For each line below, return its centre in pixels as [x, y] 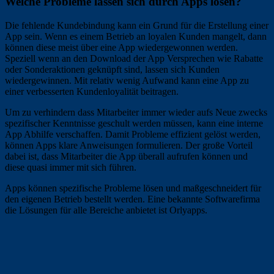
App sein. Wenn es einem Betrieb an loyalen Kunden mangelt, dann [136, 37]
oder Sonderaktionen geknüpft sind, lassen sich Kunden [112, 70]
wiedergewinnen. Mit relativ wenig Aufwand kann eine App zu [127, 81]
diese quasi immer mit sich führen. [71, 168]
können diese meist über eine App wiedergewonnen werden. [121, 48]
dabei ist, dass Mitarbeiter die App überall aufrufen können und [126, 157]
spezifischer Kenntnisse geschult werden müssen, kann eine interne [134, 124]
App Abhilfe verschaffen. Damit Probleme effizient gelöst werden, [133, 135]
